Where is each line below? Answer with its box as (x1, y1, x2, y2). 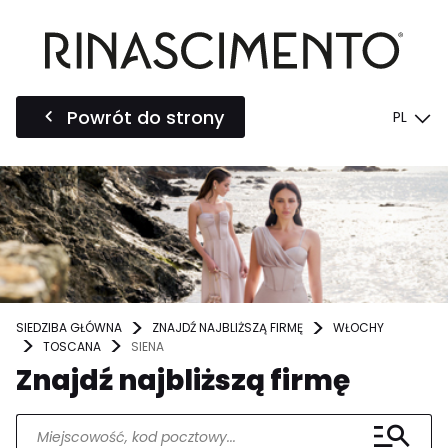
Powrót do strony (67, 104, 224, 130)
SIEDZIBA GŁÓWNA (16, 319, 122, 337)
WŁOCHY (333, 319, 384, 337)
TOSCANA (43, 337, 101, 355)
